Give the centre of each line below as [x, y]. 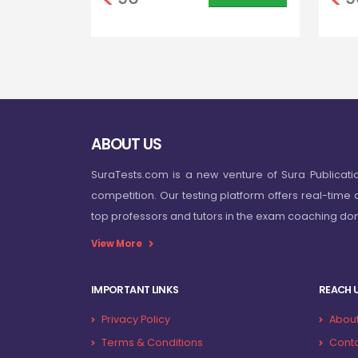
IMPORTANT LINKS [135, 290]
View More [117, 244]
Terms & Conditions [152, 343]
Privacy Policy [136, 320]
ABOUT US [127, 145]
